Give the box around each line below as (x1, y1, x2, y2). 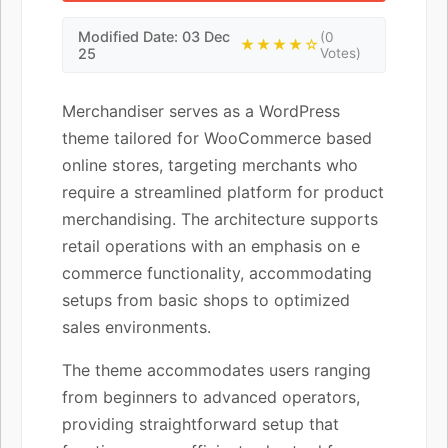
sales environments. (62, 316, 211, 337)
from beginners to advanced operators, (62, 386, 360, 407)
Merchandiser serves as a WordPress (62, 100, 340, 121)
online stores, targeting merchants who (62, 154, 358, 175)
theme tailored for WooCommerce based (62, 127, 372, 148)
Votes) (320, 44, 362, 61)
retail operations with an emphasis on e (62, 235, 360, 256)
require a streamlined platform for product (62, 181, 384, 202)
